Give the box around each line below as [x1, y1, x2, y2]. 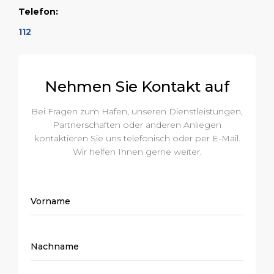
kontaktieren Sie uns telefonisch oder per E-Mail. [34, 132, 240, 144]
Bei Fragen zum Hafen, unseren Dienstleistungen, [31, 105, 243, 117]
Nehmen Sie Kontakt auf [45, 77, 229, 95]
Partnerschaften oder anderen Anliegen [53, 119, 221, 130]
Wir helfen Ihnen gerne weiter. [72, 146, 202, 157]
